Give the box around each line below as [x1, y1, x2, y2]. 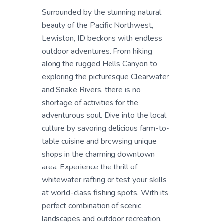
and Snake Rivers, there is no [42, 84, 141, 95]
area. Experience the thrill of [42, 162, 137, 172]
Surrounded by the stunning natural [42, 7, 161, 18]
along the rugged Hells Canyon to [42, 58, 157, 69]
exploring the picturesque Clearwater [42, 71, 169, 82]
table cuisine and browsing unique [42, 136, 157, 147]
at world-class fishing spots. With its [42, 187, 168, 198]
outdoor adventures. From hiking [42, 46, 152, 56]
